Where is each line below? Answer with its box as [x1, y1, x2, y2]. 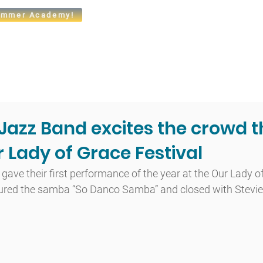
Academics [81, 36, 122, 45]
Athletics [173, 36, 206, 45]
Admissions [20, 36, 63, 45]
